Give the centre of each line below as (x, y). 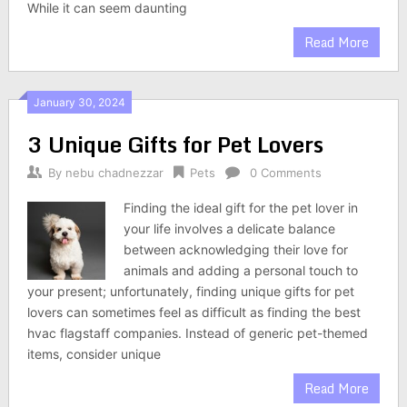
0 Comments (285, 173)
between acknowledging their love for (236, 249)
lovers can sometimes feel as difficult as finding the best (194, 312)
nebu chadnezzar (114, 173)
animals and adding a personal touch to (241, 270)
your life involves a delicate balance (230, 228)
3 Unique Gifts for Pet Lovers (175, 144)
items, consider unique (94, 354)
